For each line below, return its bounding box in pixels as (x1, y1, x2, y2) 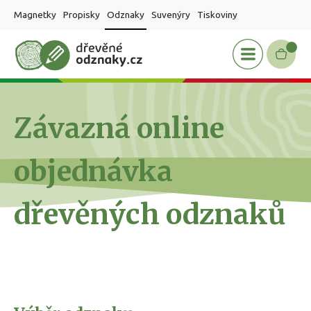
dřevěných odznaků (14, 197, 286, 232)
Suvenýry (151, 9, 190, 20)
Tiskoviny (197, 9, 237, 20)
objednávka (14, 154, 173, 189)
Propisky (63, 9, 100, 20)
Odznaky (107, 9, 144, 20)
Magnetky (14, 9, 56, 20)
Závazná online (14, 111, 224, 146)
